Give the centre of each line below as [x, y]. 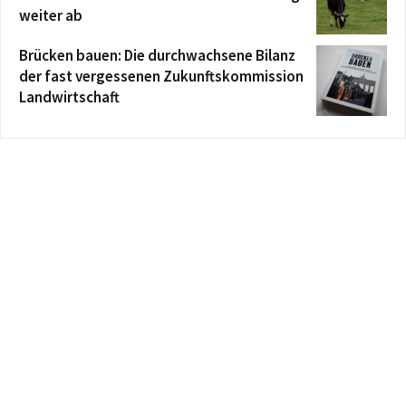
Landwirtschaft [69, 97]
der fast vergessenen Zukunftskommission [161, 76]
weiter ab [51, 15]
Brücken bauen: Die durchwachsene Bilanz [157, 55]
